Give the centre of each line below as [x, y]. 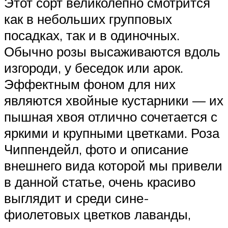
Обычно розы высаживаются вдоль [112, 51]
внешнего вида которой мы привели [113, 165]
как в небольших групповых [88, 19]
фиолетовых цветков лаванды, [97, 214]
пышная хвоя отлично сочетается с [111, 116]
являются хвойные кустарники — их [114, 100]
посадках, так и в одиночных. [92, 35]
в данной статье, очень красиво [100, 181]
